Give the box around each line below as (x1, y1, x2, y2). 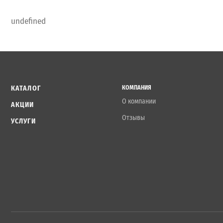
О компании (122, 97, 156, 106)
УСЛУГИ (11, 116, 36, 125)
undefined (11, 15, 46, 26)
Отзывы (122, 113, 145, 122)
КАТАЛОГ (11, 84, 41, 93)
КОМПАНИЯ (122, 84, 152, 91)
